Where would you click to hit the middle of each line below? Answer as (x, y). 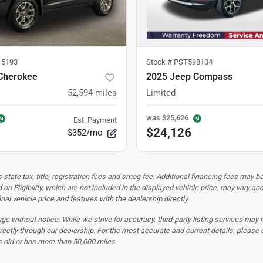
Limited (161, 93)
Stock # (160, 62)
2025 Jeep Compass (189, 77)
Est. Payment (95, 120)
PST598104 (193, 62)
